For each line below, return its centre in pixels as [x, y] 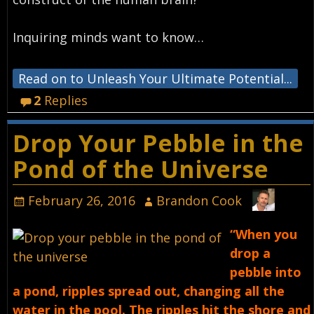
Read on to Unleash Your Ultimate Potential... [155, 79]
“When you [264, 234]
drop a [251, 253]
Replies [64, 101]
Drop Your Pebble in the [158, 143]
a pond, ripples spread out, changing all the [148, 291]
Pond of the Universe [140, 169]
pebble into [266, 272]
